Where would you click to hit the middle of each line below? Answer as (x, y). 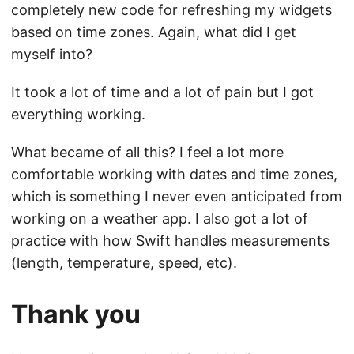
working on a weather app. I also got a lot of (160, 219)
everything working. (78, 115)
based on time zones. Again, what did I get (154, 32)
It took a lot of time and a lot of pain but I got (162, 92)
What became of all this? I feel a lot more (147, 153)
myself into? (52, 55)
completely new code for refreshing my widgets (171, 10)
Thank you (76, 314)
